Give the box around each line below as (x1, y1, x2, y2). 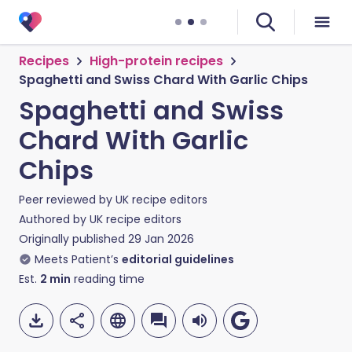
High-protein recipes (90, 52, 223, 70)
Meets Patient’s (35, 251, 119, 267)
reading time (71, 271, 145, 287)
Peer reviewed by (19, 192, 115, 207)
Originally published (19, 231, 125, 247)
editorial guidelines (122, 251, 234, 267)
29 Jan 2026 (128, 231, 194, 247)
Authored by (19, 211, 90, 227)
